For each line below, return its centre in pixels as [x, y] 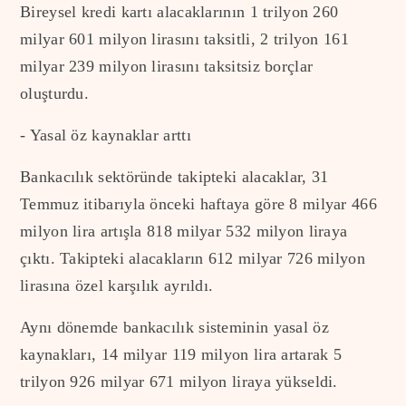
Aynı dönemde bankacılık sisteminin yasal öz [174, 327]
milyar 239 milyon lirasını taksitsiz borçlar [167, 66]
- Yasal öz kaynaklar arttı [106, 135]
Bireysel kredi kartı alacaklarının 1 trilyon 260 [179, 11]
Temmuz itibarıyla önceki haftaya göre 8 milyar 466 [198, 203]
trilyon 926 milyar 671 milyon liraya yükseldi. [179, 381]
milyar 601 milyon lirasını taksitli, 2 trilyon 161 [184, 39]
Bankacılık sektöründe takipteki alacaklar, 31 [174, 176]
